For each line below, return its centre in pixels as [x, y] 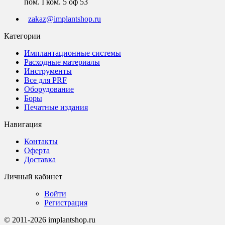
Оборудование [49, 89]
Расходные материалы [62, 62]
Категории [22, 36]
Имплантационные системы [73, 53]
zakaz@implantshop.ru [65, 19]
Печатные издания [56, 107]
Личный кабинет [33, 176]
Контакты [41, 141]
